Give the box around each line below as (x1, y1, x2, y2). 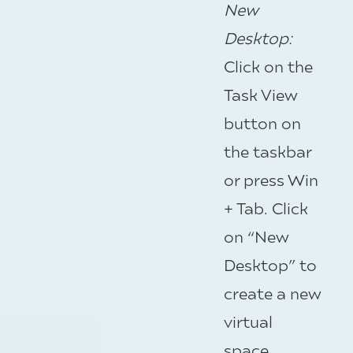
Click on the (224, 55, 313, 76)
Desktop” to (224, 254, 317, 274)
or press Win (224, 169, 318, 189)
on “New (224, 225, 289, 246)
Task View (224, 84, 298, 104)
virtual (224, 310, 273, 331)
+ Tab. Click (224, 197, 308, 217)
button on (224, 112, 301, 132)
